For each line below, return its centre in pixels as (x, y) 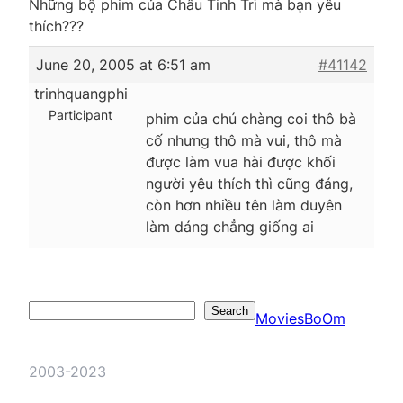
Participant (81, 114)
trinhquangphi (81, 93)
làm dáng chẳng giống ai (230, 226)
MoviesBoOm (300, 318)
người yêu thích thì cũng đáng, (249, 183)
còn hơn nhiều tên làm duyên (244, 205)
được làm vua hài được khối (241, 161)
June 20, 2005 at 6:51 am (123, 64)
